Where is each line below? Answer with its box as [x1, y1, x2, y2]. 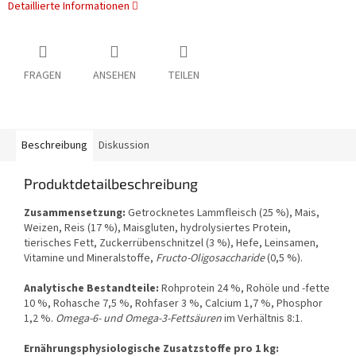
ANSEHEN [93, 68, 136, 84]
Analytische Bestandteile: [24, 281, 159, 297]
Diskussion [99, 137, 149, 154]
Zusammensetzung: [24, 205, 126, 222]
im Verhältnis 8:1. [222, 311, 303, 327]
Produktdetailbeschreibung [24, 175, 198, 193]
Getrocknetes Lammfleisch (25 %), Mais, [126, 205, 319, 222]
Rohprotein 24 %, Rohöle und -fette [159, 281, 330, 297]
